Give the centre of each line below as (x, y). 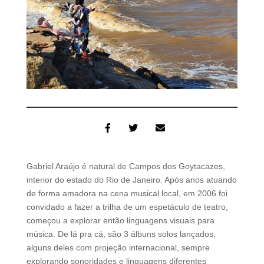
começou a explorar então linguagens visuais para (120, 220)
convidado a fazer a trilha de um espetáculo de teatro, (127, 207)
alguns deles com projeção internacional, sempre (118, 247)
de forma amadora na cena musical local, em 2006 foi (127, 193)
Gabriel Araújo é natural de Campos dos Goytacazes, (126, 166)
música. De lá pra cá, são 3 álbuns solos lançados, (121, 234)
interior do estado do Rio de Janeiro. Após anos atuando (131, 179)
